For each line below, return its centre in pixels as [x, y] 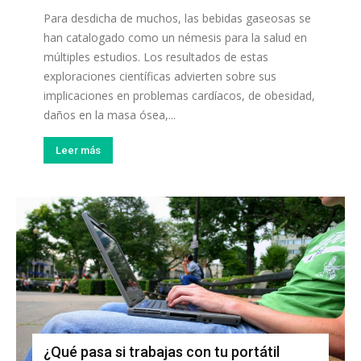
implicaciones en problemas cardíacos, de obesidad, [179, 95]
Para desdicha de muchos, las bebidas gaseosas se [177, 18]
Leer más [78, 150]
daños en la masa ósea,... [110, 114]
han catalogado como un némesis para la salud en [175, 37]
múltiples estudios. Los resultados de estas [156, 56]
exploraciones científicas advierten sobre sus [160, 76]
